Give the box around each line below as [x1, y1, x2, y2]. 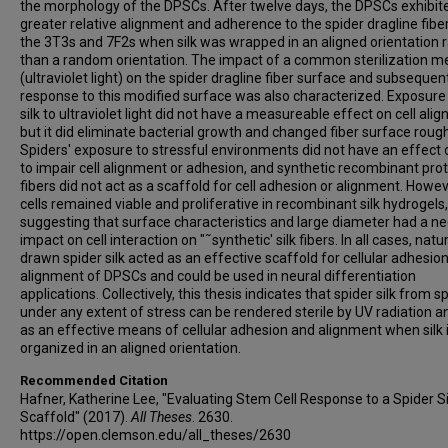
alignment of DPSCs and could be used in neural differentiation [20, 268, 416, 284]
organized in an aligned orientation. [20, 340, 241, 356]
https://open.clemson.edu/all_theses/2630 [20, 427, 291, 443]
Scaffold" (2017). [20, 409, 131, 425]
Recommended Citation [20, 373, 168, 388]
